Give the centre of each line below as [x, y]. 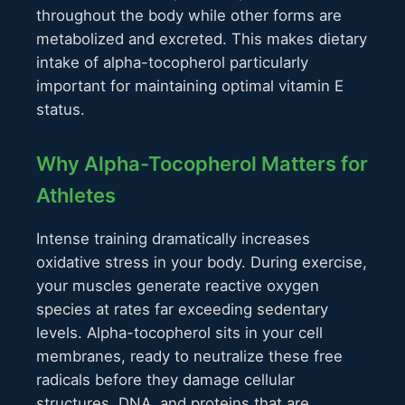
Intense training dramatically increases [173, 239]
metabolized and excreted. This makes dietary [202, 39]
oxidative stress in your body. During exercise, [202, 263]
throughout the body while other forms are [189, 16]
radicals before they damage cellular [165, 380]
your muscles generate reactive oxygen [178, 286]
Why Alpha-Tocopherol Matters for [202, 164]
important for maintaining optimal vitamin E [190, 86]
